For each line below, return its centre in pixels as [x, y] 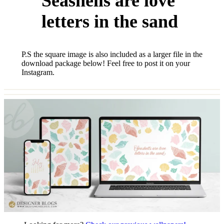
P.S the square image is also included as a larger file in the [112, 54]
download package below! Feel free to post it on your [105, 63]
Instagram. [38, 72]
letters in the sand [109, 21]
